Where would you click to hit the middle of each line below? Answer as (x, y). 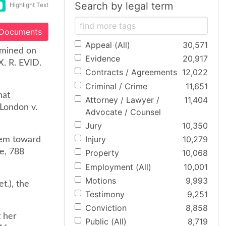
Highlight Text (29, 5)
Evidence (103, 59)
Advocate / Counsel (123, 112)
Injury (96, 139)
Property (102, 153)
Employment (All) (118, 167)
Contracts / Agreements (131, 72)
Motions (101, 180)
